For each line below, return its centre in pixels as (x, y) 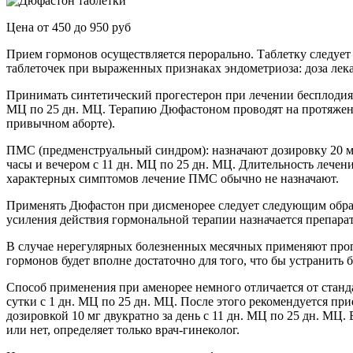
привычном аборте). (61, 124)
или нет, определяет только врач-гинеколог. (123, 330)
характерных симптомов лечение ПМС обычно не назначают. (173, 179)
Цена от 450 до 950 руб (69, 28)
